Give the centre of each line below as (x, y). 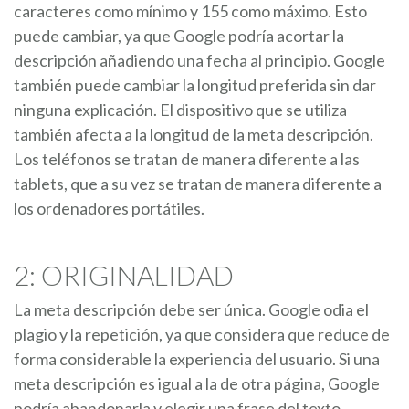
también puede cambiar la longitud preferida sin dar (195, 84)
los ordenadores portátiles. (109, 208)
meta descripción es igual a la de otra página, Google (197, 383)
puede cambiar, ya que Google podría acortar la (179, 35)
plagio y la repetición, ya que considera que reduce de (202, 334)
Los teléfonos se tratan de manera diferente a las (187, 158)
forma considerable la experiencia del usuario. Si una (197, 358)
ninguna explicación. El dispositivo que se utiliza (180, 109)
